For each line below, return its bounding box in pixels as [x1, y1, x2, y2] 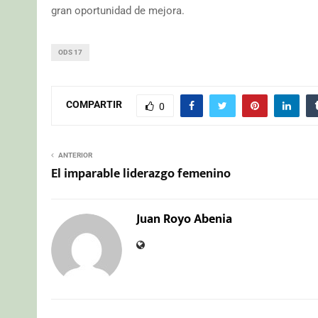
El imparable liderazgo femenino [51, 163, 231, 185]
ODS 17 [58, 48, 82, 56]
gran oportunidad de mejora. [51, 4, 185, 17]
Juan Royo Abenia [136, 208, 232, 230]
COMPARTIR [66, 99, 122, 111]
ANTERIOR [58, 150, 92, 159]
